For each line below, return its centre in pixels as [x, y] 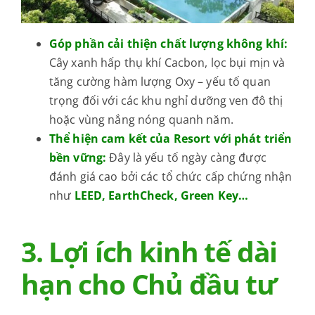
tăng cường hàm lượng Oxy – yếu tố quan [160, 82]
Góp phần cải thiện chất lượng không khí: [168, 44]
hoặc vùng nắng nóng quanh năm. [141, 120]
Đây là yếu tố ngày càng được [188, 158]
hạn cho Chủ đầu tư [149, 283]
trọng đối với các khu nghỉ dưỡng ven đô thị [166, 101]
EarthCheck [141, 196]
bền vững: [78, 158]
